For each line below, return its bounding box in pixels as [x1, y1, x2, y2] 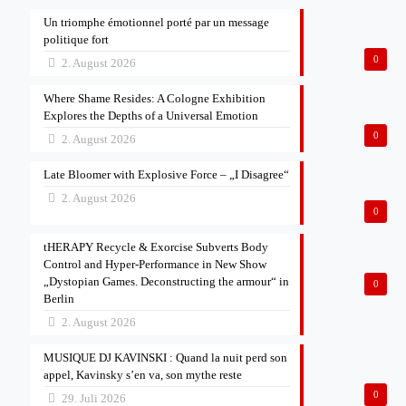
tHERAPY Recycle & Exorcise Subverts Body [43, 240, 268, 254]
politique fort [43, 33, 109, 46]
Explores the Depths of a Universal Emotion [43, 109, 258, 122]
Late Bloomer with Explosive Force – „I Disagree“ [43, 168, 289, 181]
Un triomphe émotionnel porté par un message [43, 15, 269, 29]
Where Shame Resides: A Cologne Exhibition [43, 92, 266, 105]
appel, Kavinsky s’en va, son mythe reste [43, 368, 242, 382]
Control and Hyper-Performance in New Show [43, 257, 266, 271]
